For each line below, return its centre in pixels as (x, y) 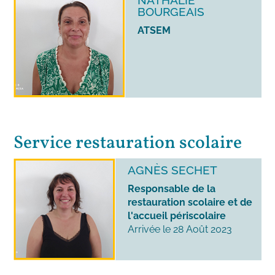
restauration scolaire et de (190, 203)
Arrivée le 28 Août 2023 (180, 230)
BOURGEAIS (171, 12)
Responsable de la (172, 189)
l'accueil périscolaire (177, 216)
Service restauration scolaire (128, 144)
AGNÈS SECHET (173, 170)
